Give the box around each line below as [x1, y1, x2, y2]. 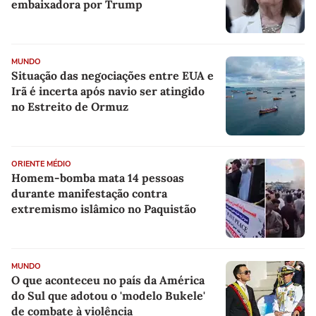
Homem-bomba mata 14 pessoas [11, 171, 184, 186]
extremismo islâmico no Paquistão [11, 202, 196, 217]
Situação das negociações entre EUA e [11, 68, 214, 83]
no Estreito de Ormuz [11, 99, 128, 114]
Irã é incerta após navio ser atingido [11, 84, 205, 99]
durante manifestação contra [11, 186, 167, 201]
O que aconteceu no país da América [11, 273, 205, 288]
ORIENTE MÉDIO [11, 159, 71, 170]
